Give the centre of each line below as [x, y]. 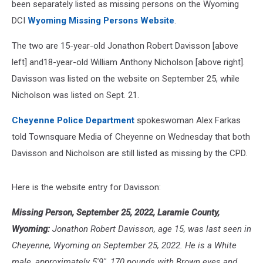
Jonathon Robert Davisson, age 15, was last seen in [151, 229]
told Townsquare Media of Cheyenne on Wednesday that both [131, 137]
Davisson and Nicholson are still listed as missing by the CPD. [129, 153]
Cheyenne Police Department [73, 120]
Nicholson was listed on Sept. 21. [75, 95]
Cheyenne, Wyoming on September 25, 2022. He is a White [124, 245]
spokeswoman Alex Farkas [188, 120]
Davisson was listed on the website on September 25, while [126, 79]
